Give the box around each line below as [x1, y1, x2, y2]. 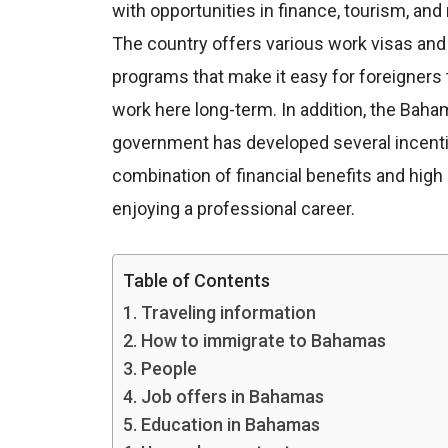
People [140, 357, 197, 379]
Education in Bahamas [140, 413, 320, 435]
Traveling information [140, 301, 320, 323]
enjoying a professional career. [112, 197, 355, 219]
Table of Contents [123, 269, 270, 291]
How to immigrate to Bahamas [140, 329, 386, 351]
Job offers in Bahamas [140, 385, 324, 407]
